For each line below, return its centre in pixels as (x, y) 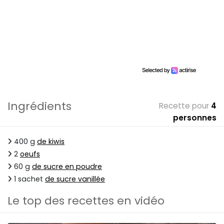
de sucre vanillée (75, 179)
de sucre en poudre (67, 167)
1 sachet (28, 179)
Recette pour (184, 106)
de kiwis (51, 142)
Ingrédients (39, 106)
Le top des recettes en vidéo (86, 201)
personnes (195, 118)
